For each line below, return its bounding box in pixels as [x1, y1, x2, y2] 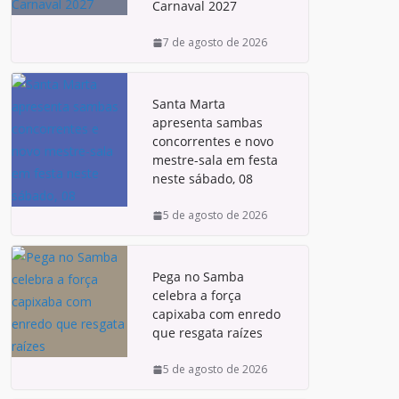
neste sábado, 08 [152, 170, 253, 187]
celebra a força [152, 287, 241, 304]
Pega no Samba [152, 268, 244, 285]
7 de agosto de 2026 [163, 35, 267, 50]
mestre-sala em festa [152, 151, 278, 168]
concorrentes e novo [152, 133, 273, 150]
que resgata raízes [152, 324, 263, 341]
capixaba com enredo [152, 305, 281, 322]
